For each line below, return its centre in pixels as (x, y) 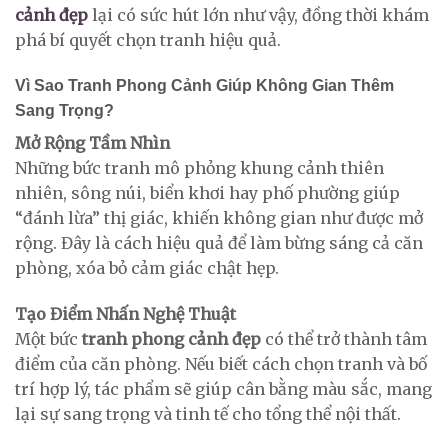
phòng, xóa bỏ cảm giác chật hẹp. (147, 268)
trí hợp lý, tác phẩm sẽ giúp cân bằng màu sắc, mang (223, 389)
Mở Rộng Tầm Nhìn (92, 143)
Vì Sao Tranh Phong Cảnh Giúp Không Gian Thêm (204, 86)
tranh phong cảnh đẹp (171, 339)
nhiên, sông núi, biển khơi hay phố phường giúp (207, 193)
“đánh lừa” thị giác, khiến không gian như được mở (219, 218)
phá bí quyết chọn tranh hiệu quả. (148, 39)
